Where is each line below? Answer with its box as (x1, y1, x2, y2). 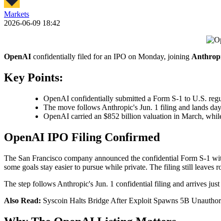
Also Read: (4, 196, 41, 205)
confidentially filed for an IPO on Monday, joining (31, 52, 191, 61)
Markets (4, 10, 29, 18)
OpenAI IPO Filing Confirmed (4, 130, 160, 144)
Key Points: (4, 71, 63, 84)
